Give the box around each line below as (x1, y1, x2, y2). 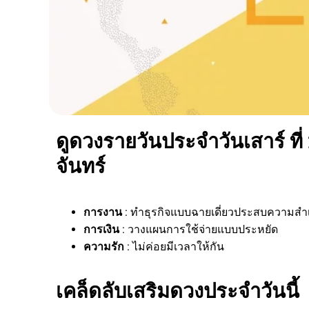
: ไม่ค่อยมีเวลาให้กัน (127, 239, 224, 253)
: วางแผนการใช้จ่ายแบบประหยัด (122, 222, 278, 236)
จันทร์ (56, 154, 106, 178)
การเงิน (83, 222, 119, 236)
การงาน (83, 205, 122, 219)
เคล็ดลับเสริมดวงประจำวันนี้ (56, 279, 299, 303)
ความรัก (83, 239, 124, 253)
